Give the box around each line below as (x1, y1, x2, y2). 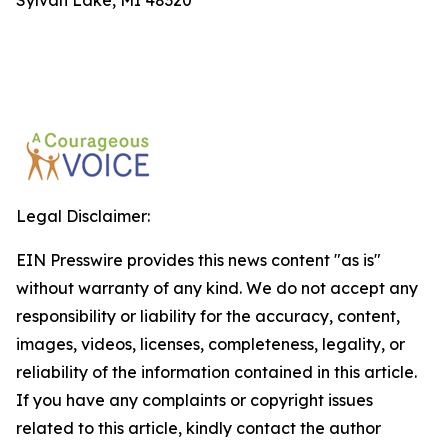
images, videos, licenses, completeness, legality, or (16, 334, 405, 354)
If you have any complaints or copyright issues (16, 390, 373, 410)
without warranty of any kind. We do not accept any (16, 278, 418, 298)
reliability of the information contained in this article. (16, 362, 417, 382)
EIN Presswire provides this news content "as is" (16, 250, 381, 270)
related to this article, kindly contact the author (16, 418, 381, 438)
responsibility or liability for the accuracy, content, (16, 306, 400, 326)
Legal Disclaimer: (16, 206, 150, 226)
